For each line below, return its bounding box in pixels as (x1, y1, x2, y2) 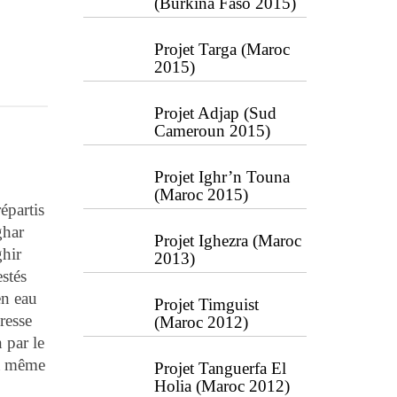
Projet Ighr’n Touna (153, 167, 290, 186)
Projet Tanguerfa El (153, 359, 286, 378)
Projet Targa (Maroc (153, 40, 290, 58)
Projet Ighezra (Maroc (153, 231, 301, 250)
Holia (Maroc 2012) (153, 377, 290, 395)
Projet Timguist (153, 295, 259, 314)
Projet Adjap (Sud (153, 104, 276, 122)
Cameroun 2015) (153, 121, 270, 140)
